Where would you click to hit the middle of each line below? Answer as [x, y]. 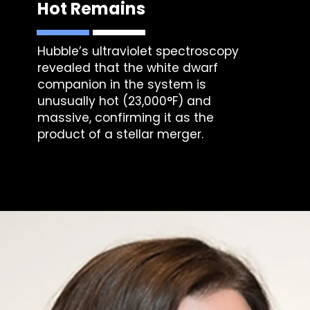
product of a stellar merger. [121, 135]
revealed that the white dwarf [128, 68]
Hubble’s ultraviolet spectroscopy [138, 52]
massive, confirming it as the [126, 118]
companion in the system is [122, 85]
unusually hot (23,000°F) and [125, 101]
